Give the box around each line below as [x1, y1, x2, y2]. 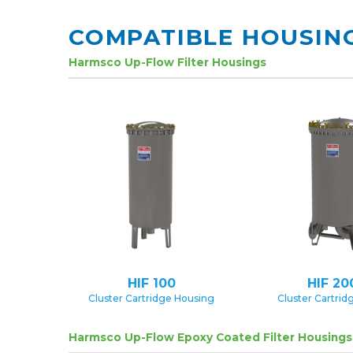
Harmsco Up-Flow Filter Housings [69, 55, 266, 69]
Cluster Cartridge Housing [88, 292, 214, 304]
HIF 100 [127, 275, 176, 291]
